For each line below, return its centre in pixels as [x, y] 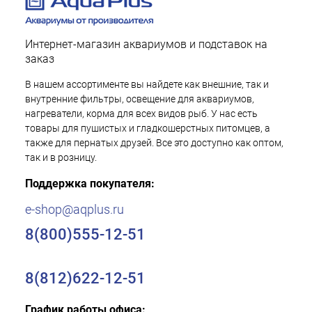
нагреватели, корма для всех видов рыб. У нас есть [141, 114]
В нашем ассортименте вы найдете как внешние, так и [147, 84]
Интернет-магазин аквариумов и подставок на [146, 44]
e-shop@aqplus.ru [75, 209]
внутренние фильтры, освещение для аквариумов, [140, 99]
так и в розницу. [61, 157]
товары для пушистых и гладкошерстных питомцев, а [148, 128]
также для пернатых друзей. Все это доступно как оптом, [154, 143]
